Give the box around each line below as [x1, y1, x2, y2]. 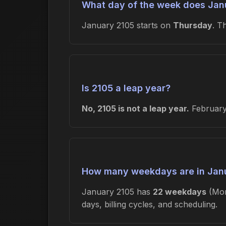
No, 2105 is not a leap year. [82, 103, 189, 114]
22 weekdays [153, 187, 206, 197]
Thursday [173, 20, 212, 31]
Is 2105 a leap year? [82, 83, 171, 94]
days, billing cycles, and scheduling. [82, 199, 217, 210]
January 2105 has [82, 187, 153, 197]
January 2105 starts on [82, 20, 173, 31]
